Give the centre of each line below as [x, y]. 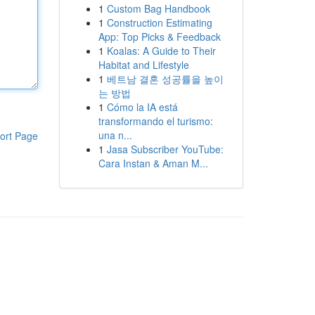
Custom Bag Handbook [158, 8]
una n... [115, 135]
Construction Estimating [159, 22]
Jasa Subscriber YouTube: [165, 149]
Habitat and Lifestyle [143, 65]
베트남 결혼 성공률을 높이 [165, 79]
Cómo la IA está [142, 107]
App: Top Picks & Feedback [159, 37]
